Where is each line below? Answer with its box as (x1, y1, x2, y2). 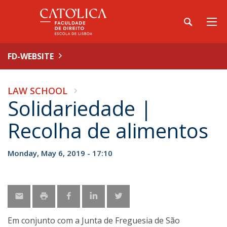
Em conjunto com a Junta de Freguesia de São (8, 215, 180, 226)
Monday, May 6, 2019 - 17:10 (8, 148, 112, 158)
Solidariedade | (8, 94, 152, 122)
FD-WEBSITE (8, 51, 54, 62)
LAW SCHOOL (8, 85, 67, 97)
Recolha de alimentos (8, 117, 208, 144)
